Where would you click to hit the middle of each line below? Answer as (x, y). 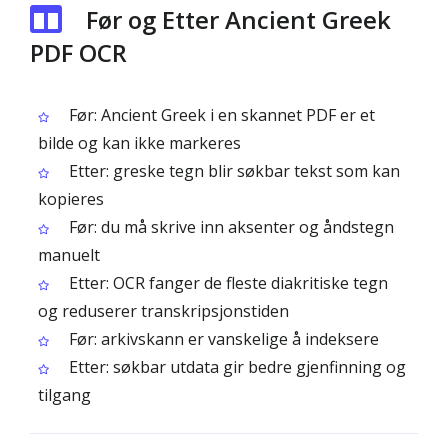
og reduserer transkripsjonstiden (163, 311)
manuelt (69, 255)
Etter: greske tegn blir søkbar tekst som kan (232, 171)
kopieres (71, 199)
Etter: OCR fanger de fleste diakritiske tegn (226, 283)
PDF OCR (78, 52)
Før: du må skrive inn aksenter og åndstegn (229, 227)
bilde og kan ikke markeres (139, 143)
